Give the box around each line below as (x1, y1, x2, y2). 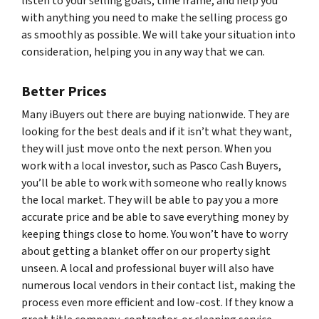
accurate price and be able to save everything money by (21, 209, 288, 225)
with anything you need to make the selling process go (21, 10, 288, 26)
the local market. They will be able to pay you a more (21, 192, 278, 208)
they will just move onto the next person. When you (21, 141, 271, 157)
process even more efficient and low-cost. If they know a (21, 295, 293, 310)
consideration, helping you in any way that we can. (21, 44, 265, 60)
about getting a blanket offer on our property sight (21, 244, 271, 259)
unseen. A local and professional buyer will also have (21, 261, 274, 276)
